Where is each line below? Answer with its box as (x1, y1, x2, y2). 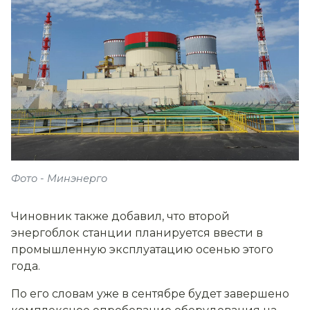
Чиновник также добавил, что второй (11, 210, 230, 224)
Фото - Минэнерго (11, 172, 107, 185)
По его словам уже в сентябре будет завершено (11, 287, 289, 301)
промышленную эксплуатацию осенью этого (11, 243, 273, 257)
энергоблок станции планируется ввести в (11, 226, 263, 240)
